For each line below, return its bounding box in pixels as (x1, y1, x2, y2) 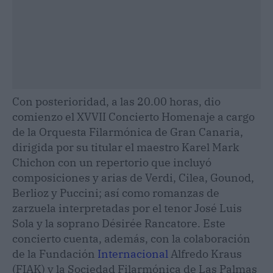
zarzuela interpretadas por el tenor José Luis (12, 200, 242, 215)
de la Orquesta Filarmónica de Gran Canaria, (12, 124, 243, 139)
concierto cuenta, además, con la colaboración (12, 231, 250, 246)
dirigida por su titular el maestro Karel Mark (12, 140, 239, 154)
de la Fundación (12, 246, 97, 261)
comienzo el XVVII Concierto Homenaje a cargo (12, 109, 255, 124)
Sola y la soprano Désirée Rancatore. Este (12, 216, 225, 230)
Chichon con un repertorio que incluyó (12, 155, 211, 169)
